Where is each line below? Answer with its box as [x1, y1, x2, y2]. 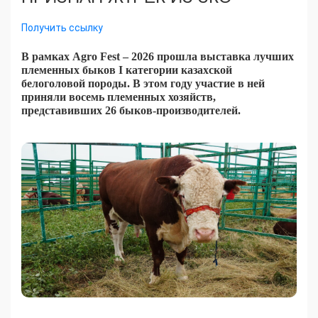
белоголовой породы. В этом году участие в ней [21, 77, 265, 90]
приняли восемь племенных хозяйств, [21, 91, 216, 104]
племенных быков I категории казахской [21, 64, 232, 77]
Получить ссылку [21, 22, 103, 34]
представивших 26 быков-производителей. [21, 104, 241, 117]
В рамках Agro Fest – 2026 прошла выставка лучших [21, 50, 294, 63]
